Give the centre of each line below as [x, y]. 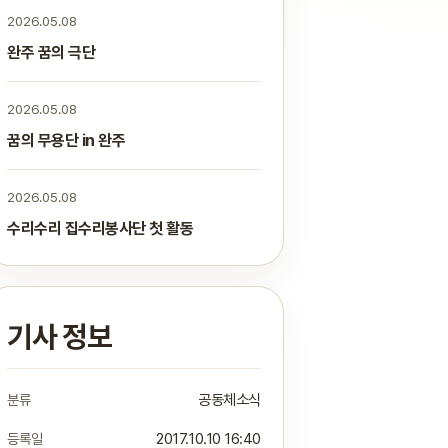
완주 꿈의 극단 [51, 52]
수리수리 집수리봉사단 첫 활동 [100, 228]
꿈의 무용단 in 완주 [66, 140]
